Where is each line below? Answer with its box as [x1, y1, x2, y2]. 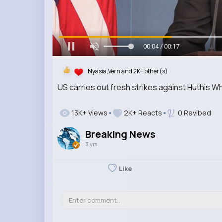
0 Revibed [174, 108, 211, 117]
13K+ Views [69, 108, 108, 117]
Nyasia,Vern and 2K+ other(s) [87, 67, 168, 76]
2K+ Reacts [122, 108, 164, 117]
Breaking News [85, 127, 156, 141]
